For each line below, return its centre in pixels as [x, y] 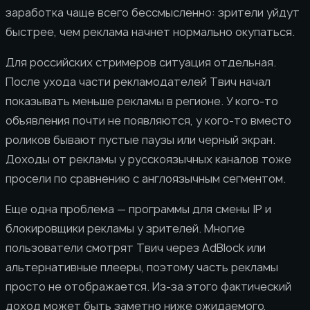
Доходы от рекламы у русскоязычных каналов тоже [148, 159]
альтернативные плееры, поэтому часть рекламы [142, 267]
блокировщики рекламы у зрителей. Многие [125, 228]
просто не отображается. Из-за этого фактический [148, 286]
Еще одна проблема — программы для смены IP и [138, 209]
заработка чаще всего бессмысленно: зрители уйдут [153, 12]
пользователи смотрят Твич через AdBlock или [136, 247]
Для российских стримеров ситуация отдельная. [141, 62]
